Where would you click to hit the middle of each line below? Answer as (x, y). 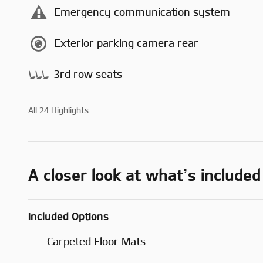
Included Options (68, 216)
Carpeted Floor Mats (96, 242)
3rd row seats (88, 75)
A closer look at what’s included (144, 175)
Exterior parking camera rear (126, 44)
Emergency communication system (142, 13)
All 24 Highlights (58, 110)
